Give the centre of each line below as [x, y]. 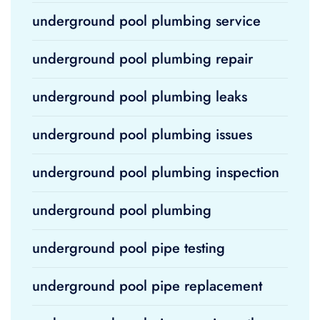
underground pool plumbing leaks [140, 97]
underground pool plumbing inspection [156, 172]
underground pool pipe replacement [147, 286]
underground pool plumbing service [146, 21]
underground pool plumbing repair [142, 59]
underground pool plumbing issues [142, 135]
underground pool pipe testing [129, 248]
